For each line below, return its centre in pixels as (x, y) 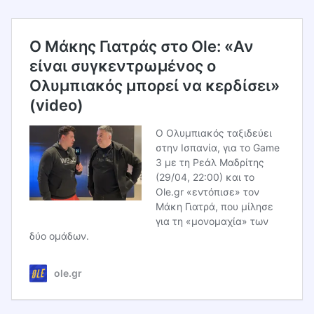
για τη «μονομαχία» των (212, 221)
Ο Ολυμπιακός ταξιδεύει (214, 133)
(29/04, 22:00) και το (205, 177)
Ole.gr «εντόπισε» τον (207, 192)
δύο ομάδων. (59, 236)
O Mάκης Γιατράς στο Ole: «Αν (142, 47)
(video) (56, 105)
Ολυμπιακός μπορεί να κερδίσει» (155, 86)
